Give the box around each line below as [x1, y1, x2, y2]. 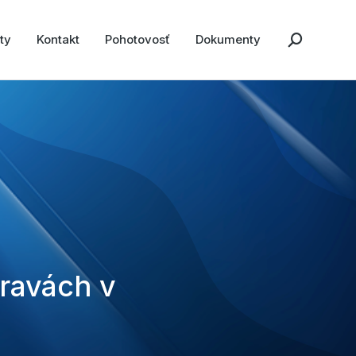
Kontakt [37, 32, 79, 47]
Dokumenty [195, 32, 261, 47]
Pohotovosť [105, 32, 170, 47]
